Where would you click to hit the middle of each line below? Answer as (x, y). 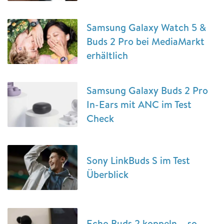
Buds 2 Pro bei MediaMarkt (145, 41)
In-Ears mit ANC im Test (139, 104)
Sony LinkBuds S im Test (138, 160)
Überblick (107, 174)
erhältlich (107, 55)
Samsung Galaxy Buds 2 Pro (147, 90)
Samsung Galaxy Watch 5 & (146, 27)
